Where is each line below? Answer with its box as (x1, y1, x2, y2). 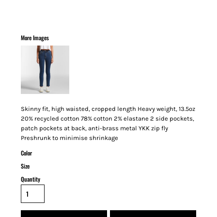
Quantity (21, 175, 40, 183)
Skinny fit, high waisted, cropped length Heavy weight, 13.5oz (21, 105, 195, 112)
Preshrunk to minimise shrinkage (21, 134, 118, 141)
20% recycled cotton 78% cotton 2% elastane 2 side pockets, (21, 115, 194, 122)
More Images (21, 33, 49, 42)
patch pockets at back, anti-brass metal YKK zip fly (21, 124, 168, 132)
